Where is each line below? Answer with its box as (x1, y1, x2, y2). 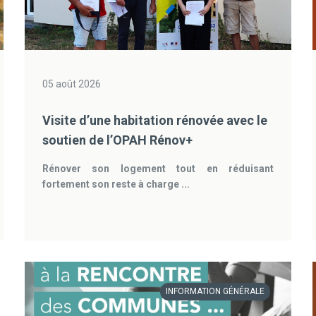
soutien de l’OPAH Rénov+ (42, 133, 193, 147)
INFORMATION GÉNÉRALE (166, 286, 265, 296)
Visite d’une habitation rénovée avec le (42, 113, 267, 128)
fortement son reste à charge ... (42, 178, 190, 190)
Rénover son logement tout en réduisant (42, 163, 274, 174)
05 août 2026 (42, 78, 101, 90)
